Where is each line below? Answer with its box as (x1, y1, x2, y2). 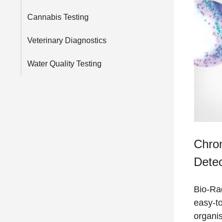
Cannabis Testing (27, 13, 89, 22)
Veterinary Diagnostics (27, 36, 107, 45)
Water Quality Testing (27, 59, 102, 68)
